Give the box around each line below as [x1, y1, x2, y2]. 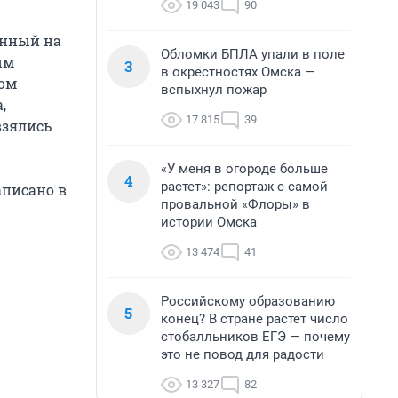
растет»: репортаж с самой [161, 179, 328, 195]
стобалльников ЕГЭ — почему [161, 329, 350, 345]
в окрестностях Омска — [161, 64, 315, 80]
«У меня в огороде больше [161, 161, 328, 177]
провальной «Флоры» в [161, 196, 310, 212]
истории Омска [161, 214, 257, 230]
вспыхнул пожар [161, 82, 267, 98]
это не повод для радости [161, 346, 324, 362]
